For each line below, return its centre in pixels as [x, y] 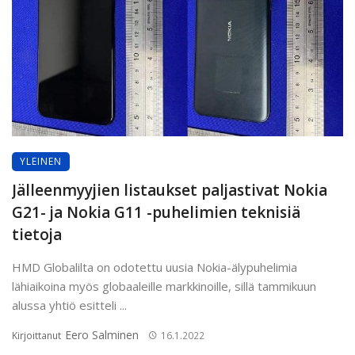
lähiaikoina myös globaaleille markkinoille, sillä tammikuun [164, 286]
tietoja [37, 234]
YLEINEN [41, 161]
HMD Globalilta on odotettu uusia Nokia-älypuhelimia [155, 267]
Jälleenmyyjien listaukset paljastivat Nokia [170, 190]
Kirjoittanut [38, 335]
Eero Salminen [102, 334]
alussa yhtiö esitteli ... [69, 305]
